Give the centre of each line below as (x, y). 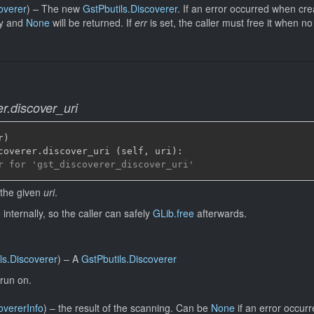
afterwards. (220, 213)
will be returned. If (92, 22)
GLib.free (173, 213)
